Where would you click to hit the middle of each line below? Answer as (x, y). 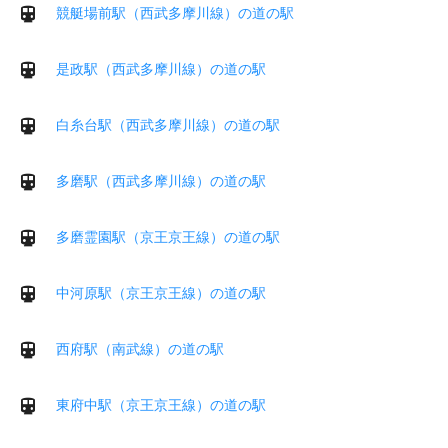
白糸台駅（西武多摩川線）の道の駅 (168, 124)
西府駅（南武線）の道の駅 (140, 348)
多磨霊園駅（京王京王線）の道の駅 (168, 236)
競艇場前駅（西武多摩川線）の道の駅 (175, 12)
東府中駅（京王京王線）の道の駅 (161, 404)
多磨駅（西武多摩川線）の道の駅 (161, 180)
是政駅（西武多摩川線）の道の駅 (161, 68)
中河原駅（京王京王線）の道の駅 (161, 292)
